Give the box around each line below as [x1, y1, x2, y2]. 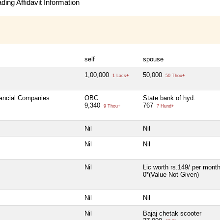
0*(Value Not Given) [143, 170, 201, 178]
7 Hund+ [155, 103, 174, 109]
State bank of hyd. [143, 94, 195, 102]
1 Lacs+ [111, 73, 129, 78]
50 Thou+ [164, 73, 185, 78]
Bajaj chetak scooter [143, 209, 201, 217]
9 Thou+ [102, 103, 120, 109]
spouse [143, 55, 164, 63]
